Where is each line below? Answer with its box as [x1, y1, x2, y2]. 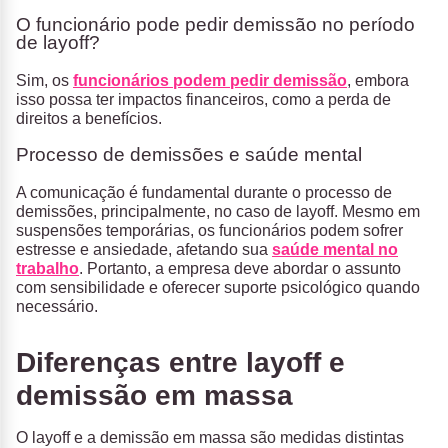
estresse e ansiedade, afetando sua [16, 241, 272, 259]
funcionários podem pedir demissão [73, 71, 347, 89]
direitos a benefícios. [16, 109, 162, 127]
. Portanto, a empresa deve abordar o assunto [79, 260, 401, 278]
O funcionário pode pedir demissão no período [16, 13, 415, 35]
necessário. [16, 298, 98, 316]
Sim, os [16, 71, 73, 89]
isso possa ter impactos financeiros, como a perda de [16, 90, 391, 108]
